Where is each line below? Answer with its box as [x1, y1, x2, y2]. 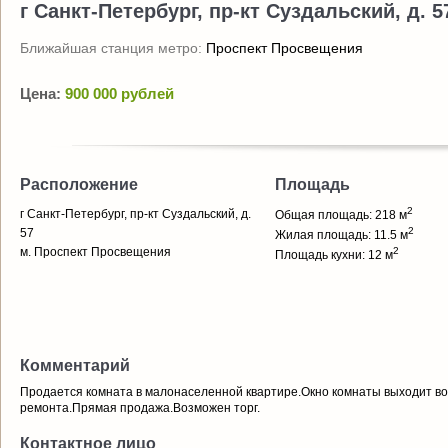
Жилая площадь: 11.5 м [275, 228, 408, 242]
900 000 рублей [65, 85, 174, 102]
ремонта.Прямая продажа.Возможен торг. [20, 401, 260, 415]
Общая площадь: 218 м [275, 208, 407, 222]
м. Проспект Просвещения [20, 245, 171, 259]
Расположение [20, 176, 138, 193]
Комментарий [20, 357, 130, 374]
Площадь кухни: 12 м [275, 248, 393, 262]
